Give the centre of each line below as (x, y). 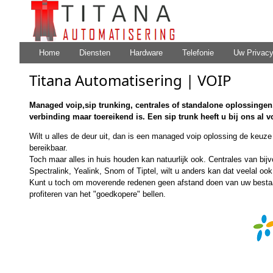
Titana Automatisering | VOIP (130, 80)
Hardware (146, 52)
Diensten (95, 52)
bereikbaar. (48, 148)
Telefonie (198, 52)
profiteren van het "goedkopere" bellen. (97, 194)
